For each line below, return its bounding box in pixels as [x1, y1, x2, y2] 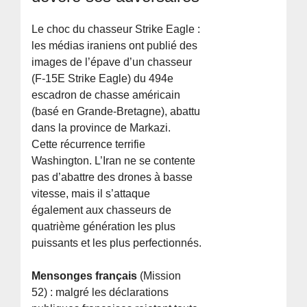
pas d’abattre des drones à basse [32, 171, 193, 183]
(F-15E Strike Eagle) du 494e [32, 72, 174, 84]
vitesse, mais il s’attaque [32, 187, 151, 199]
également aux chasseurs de [32, 204, 172, 216]
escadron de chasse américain [32, 88, 181, 101]
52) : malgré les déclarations [32, 286, 169, 298]
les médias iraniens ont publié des [32, 39, 198, 51]
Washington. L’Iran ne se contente [32, 154, 196, 167]
